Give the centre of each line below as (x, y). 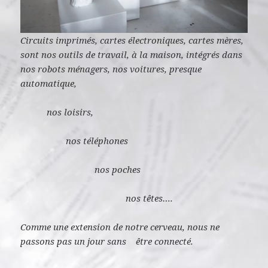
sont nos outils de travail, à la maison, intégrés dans (132, 54)
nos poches (81, 169)
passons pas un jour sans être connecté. (107, 241)
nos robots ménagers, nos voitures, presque (111, 68)
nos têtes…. (97, 198)
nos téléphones (76, 140)
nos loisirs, (57, 112)
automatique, (52, 83)
